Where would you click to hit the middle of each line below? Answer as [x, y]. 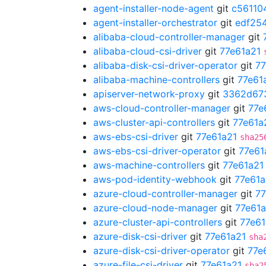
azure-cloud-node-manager [155, 208]
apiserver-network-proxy [149, 94]
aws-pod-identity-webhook [155, 179]
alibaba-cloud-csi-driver [148, 51]
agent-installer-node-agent [153, 8]
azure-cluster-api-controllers [158, 222]
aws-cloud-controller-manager [162, 108]
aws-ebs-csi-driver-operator [157, 151]
